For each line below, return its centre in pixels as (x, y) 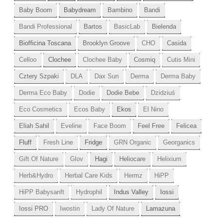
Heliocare (132, 159)
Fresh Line (58, 143)
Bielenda (164, 27)
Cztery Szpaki (39, 76)
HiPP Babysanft (41, 192)
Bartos (93, 27)
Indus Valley (131, 192)
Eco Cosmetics (40, 109)
